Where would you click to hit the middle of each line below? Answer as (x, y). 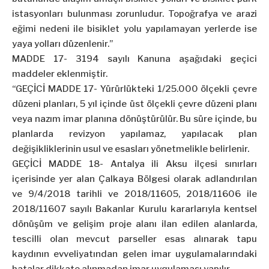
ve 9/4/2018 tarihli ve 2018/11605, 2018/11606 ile (134, 194)
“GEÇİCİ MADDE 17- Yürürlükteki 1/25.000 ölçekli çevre (134, 89)
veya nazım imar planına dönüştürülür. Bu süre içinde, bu (134, 119)
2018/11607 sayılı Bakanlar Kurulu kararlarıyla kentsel (134, 209)
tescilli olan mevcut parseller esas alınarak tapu (134, 239)
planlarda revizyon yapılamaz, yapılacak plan (134, 134)
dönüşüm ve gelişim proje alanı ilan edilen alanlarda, (134, 224)
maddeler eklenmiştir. (60, 74)
